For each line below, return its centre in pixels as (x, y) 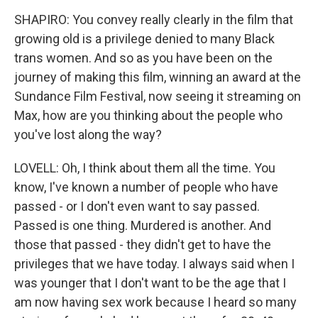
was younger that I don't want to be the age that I (150, 283)
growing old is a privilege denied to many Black (144, 39)
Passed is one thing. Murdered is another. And (143, 225)
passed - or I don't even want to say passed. (137, 206)
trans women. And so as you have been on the (143, 58)
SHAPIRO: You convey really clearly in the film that (154, 20)
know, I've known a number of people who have (146, 187)
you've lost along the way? (88, 135)
